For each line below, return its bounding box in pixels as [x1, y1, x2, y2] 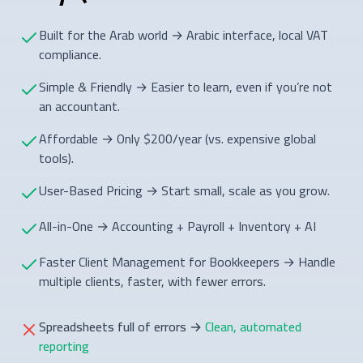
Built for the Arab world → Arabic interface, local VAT [39, 22, 328, 47]
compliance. [39, 41, 101, 66]
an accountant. [39, 93, 120, 118]
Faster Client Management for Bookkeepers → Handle [39, 249, 335, 274]
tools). [39, 145, 74, 170]
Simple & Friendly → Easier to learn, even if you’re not [39, 74, 332, 99]
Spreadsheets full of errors [39, 314, 186, 339]
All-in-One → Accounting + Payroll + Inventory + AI [39, 213, 316, 238]
